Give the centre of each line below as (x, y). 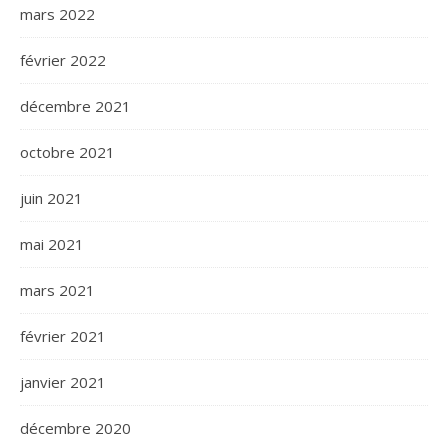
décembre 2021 (75, 106)
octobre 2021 (67, 152)
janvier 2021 (63, 382)
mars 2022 (57, 14)
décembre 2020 (75, 428)
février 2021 (63, 336)
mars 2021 (57, 290)
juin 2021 (51, 198)
